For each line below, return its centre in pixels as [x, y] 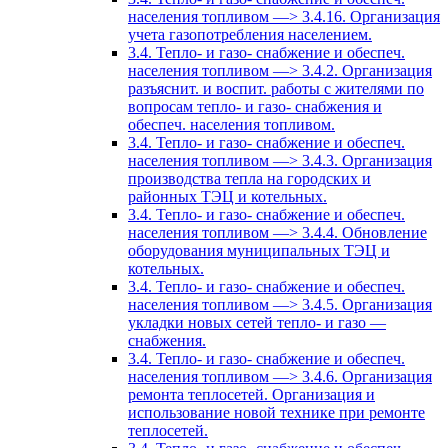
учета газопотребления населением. [250, 35]
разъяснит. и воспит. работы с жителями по [276, 89]
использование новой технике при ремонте [276, 413]
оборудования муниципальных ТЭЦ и [259, 251]
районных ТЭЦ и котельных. [227, 197]
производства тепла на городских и [249, 179]
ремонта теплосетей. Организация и [251, 395]
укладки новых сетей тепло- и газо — [257, 323]
